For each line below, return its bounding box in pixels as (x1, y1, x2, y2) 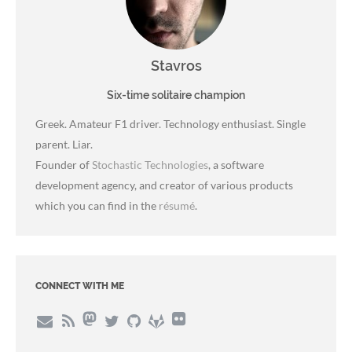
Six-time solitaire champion (107, 88, 245, 101)
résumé (159, 198, 195, 212)
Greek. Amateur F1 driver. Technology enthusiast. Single (35, 116, 306, 130)
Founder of (35, 157, 92, 171)
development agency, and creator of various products (35, 178, 293, 192)
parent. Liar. (35, 137, 93, 151)
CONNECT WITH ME (35, 280, 124, 291)
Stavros (150, 57, 202, 74)
